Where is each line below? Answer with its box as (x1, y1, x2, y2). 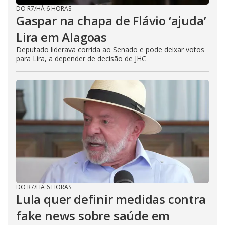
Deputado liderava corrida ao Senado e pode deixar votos (16, 44, 204, 54)
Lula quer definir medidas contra (16, 190, 206, 207)
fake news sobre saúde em (16, 207, 170, 224)
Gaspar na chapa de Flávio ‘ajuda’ (16, 12, 206, 29)
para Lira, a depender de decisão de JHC (16, 53, 146, 63)
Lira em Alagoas (16, 28, 107, 45)
